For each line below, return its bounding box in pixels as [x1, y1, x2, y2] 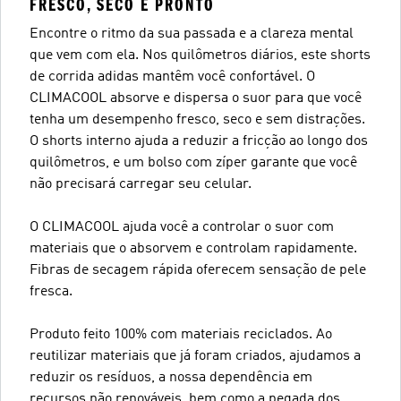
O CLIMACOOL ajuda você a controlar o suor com [30, 220, 334, 235]
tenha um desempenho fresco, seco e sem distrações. [30, 113, 365, 127]
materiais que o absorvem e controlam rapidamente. [30, 242, 357, 256]
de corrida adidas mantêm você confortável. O [30, 70, 315, 84]
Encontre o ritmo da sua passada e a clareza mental [30, 27, 354, 41]
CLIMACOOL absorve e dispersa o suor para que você [30, 91, 362, 106]
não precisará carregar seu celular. [30, 177, 252, 192]
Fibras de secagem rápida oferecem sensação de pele [30, 263, 366, 277]
